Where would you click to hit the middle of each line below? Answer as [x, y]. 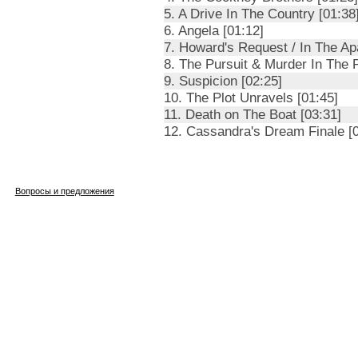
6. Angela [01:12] [213, 30]
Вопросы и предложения [64, 191]
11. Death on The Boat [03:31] [252, 114]
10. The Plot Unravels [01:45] [251, 97]
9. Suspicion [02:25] [223, 81]
